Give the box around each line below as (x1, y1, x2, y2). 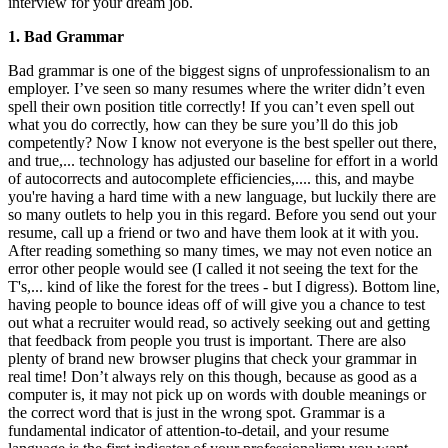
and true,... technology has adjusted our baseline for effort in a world (8, 151, 438, 169)
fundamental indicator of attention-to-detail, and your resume (8, 421, 389, 439)
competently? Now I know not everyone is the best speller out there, (8, 133, 437, 151)
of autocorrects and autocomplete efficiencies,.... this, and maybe (8, 169, 414, 187)
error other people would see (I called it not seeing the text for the (8, 259, 418, 277)
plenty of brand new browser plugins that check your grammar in (8, 349, 417, 367)
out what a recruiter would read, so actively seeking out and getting (8, 313, 430, 331)
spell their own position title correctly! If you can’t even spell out (8, 97, 414, 115)
